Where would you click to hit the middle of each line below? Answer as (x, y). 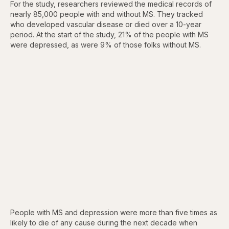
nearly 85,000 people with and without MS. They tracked (107, 14)
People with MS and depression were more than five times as (114, 212)
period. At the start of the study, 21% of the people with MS (109, 34)
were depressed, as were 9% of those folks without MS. (106, 44)
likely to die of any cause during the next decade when (104, 222)
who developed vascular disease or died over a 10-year (106, 24)
